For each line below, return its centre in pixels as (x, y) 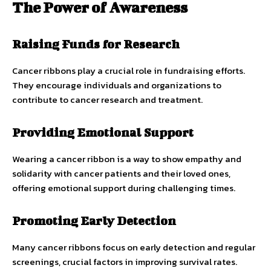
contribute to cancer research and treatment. (107, 99)
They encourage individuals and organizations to (117, 85)
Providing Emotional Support (103, 132)
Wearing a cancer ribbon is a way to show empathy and (127, 158)
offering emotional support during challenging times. (124, 188)
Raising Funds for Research (96, 44)
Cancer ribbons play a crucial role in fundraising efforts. (129, 70)
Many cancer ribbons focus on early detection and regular (134, 247)
